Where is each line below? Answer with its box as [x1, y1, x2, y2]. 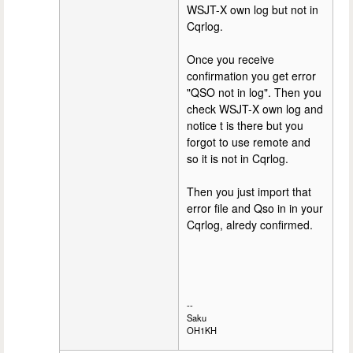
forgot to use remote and [187, 134, 310, 150]
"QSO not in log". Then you [187, 84, 321, 101]
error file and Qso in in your [187, 200, 323, 217]
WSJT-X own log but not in [187, 2, 318, 18]
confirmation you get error [187, 68, 316, 84]
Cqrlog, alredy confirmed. [187, 217, 313, 233]
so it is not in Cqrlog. [187, 150, 288, 167]
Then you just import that [187, 184, 311, 200]
